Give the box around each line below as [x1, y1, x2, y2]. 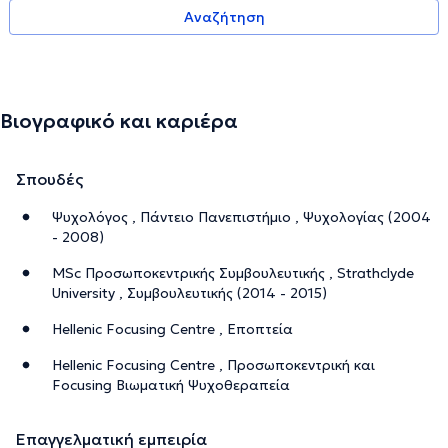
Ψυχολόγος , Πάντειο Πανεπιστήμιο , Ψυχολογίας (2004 [52, 207, 431, 226]
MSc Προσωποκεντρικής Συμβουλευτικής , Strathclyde [52, 263, 414, 282]
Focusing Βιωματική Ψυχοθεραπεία [52, 375, 290, 394]
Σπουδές [16, 168, 83, 189]
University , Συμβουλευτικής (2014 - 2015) [52, 283, 327, 302]
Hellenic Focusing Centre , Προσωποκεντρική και [52, 355, 375, 374]
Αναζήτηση [183, 7, 265, 26]
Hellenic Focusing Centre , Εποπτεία [52, 319, 293, 338]
